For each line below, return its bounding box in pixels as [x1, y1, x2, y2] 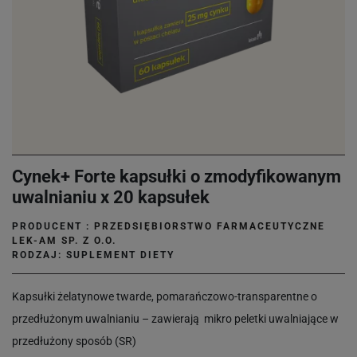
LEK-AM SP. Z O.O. [12, 235, 116, 246]
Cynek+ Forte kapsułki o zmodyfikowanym [12, 167, 341, 186]
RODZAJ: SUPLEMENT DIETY [12, 249, 175, 261]
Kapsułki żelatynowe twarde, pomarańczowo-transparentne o [12, 290, 317, 303]
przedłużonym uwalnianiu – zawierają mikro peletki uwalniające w [12, 312, 339, 325]
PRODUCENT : [12, 221, 94, 232]
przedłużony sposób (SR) [12, 335, 136, 347]
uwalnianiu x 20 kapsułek [12, 187, 210, 207]
